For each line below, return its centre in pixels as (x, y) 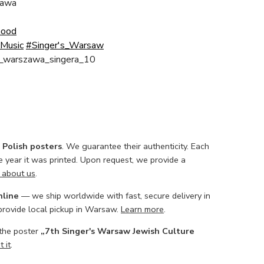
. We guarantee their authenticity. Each (136, 146)
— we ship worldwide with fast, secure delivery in (115, 195)
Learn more (142, 209)
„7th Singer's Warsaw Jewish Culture (118, 231)
